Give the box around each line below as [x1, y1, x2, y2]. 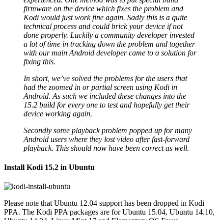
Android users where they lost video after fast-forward [24, 135, 190, 143]
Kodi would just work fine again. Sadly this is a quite [24, 13, 187, 22]
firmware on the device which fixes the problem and [24, 4, 183, 13]
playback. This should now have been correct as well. [24, 143, 189, 152]
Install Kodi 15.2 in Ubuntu [4, 163, 95, 172]
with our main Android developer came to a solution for [24, 48, 196, 57]
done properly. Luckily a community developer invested [24, 30, 194, 39]
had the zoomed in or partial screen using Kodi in [24, 82, 177, 91]
